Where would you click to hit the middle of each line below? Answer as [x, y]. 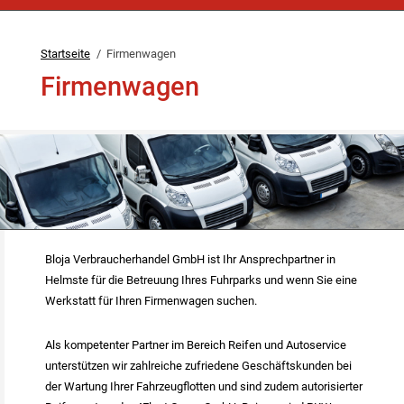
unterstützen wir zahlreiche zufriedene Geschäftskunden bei [198, 365]
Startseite [65, 54]
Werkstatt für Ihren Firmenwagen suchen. [151, 300]
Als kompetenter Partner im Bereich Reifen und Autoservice [196, 344]
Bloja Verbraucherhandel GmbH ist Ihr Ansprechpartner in [190, 259]
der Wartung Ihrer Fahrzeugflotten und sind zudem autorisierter [204, 386]
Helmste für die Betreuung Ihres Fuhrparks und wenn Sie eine [201, 280]
